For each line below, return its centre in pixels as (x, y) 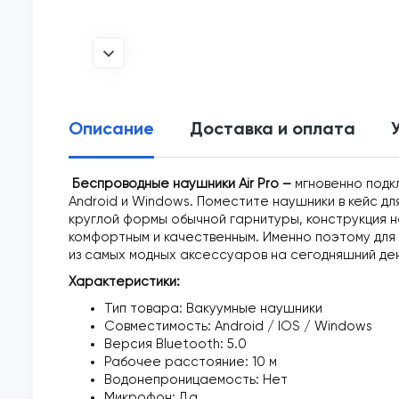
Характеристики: (124, 282)
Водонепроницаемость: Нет (196, 380)
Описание (111, 130)
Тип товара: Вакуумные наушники (213, 309)
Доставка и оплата (273, 130)
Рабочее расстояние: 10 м (191, 362)
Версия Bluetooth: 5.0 (175, 344)
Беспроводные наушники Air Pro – (182, 184)
